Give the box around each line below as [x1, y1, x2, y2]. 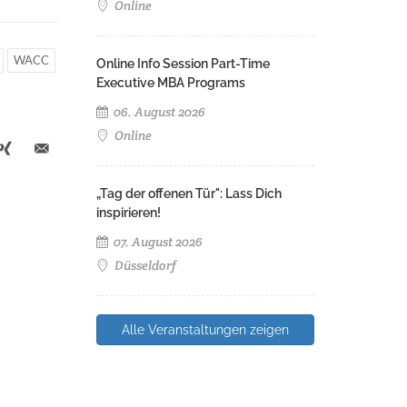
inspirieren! [96, 205, 161, 220]
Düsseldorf [112, 257, 176, 273]
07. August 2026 [111, 233, 203, 250]
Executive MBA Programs [96, 75, 245, 90]
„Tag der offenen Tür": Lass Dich [96, 186, 282, 201]
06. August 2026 [111, 104, 205, 120]
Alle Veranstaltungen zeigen [122, 323, 289, 337]
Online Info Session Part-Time [96, 56, 270, 71]
